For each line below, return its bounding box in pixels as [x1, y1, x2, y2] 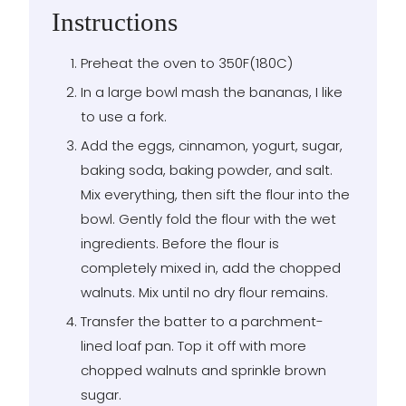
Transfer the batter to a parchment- [81, 311, 324, 331]
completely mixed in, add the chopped [81, 257, 341, 277]
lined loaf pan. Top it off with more [81, 335, 306, 355]
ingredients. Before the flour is [81, 233, 279, 253]
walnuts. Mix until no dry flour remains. [81, 282, 328, 302]
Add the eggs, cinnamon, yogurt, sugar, [81, 135, 343, 155]
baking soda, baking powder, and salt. [81, 159, 333, 179]
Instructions [52, 7, 178, 36]
